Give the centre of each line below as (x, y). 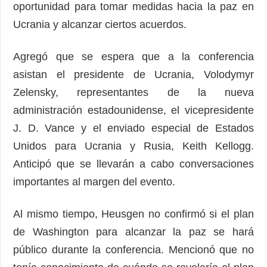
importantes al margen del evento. (94, 181)
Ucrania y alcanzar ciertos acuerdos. (100, 24)
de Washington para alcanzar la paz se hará (133, 232)
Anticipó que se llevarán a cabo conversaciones (133, 164)
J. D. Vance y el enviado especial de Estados (133, 128)
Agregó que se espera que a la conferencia (133, 56)
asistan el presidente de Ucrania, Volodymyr (133, 74)
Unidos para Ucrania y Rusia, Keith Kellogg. (133, 146)
